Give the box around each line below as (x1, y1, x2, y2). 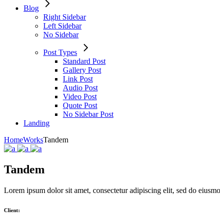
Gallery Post (63, 66, 101, 74)
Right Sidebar (43, 13, 86, 21)
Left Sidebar (43, 22, 82, 30)
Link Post (63, 75, 93, 83)
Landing (24, 119, 50, 127)
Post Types (43, 48, 77, 56)
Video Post (63, 92, 97, 101)
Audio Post (63, 83, 98, 92)
